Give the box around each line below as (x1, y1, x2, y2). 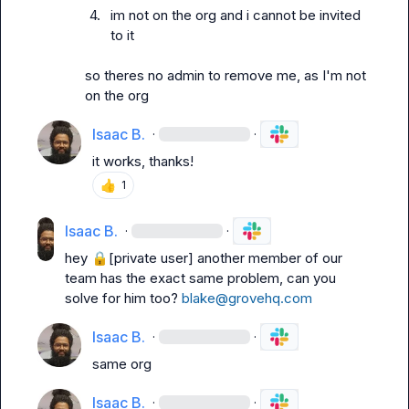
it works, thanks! (92, 152, 194, 170)
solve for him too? (65, 289, 183, 307)
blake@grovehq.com (182, 289, 313, 307)
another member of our (194, 249, 343, 267)
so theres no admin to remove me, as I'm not (84, 67, 366, 84)
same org (92, 355, 152, 372)
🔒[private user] (91, 249, 194, 267)
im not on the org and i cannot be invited (110, 6, 361, 24)
